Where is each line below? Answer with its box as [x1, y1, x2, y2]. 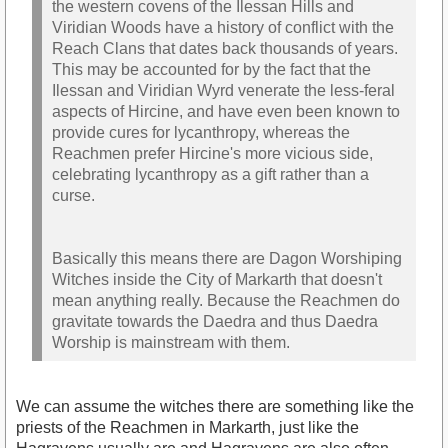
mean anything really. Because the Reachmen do [52, 291, 400, 309]
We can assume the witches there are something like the [16, 398, 414, 416]
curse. [52, 186, 95, 204]
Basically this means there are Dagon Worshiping [52, 249, 402, 267]
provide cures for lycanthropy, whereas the [52, 123, 350, 141]
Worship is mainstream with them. [52, 333, 290, 351]
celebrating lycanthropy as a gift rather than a [52, 165, 369, 183]
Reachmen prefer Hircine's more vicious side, [52, 144, 373, 162]
